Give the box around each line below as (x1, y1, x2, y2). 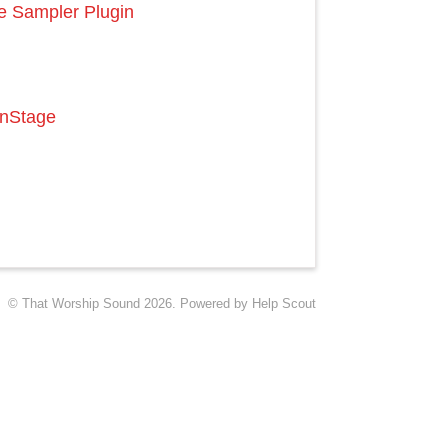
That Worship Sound (22, 296, 140, 311)
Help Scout (252, 296, 316, 311)
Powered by (180, 296, 252, 311)
